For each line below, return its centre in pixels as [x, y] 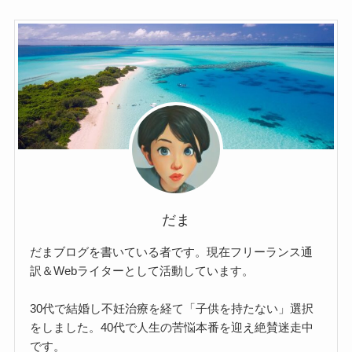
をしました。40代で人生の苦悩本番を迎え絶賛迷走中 [172, 327]
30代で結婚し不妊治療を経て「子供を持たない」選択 [172, 308]
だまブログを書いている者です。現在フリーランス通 [172, 251]
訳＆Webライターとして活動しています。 [142, 270]
